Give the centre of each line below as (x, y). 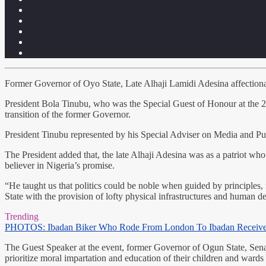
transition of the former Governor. (68, 115)
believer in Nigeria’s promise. (60, 166)
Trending (22, 217)
